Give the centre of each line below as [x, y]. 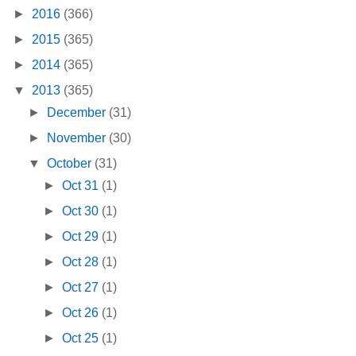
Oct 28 [82, 262]
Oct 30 [82, 211]
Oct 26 [82, 313]
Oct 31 [82, 186]
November [78, 138]
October [71, 164]
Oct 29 [82, 237]
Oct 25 [82, 339]
